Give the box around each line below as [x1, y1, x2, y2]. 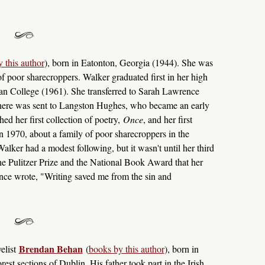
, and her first [143, 113, 192, 126]
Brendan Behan [18, 242, 83, 256]
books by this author [88, 243, 164, 256]
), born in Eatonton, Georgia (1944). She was [44, 56, 213, 69]
